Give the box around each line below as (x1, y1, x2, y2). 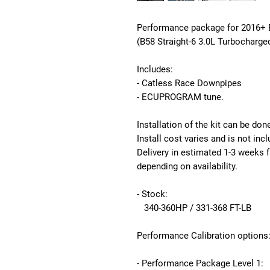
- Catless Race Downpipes (137, 78, 242, 89)
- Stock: (137, 189, 168, 200)
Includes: (137, 64, 173, 75)
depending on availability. (137, 161, 237, 172)
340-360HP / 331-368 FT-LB (137, 202, 251, 214)
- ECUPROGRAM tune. (137, 92, 224, 103)
